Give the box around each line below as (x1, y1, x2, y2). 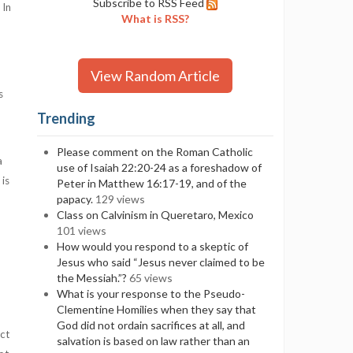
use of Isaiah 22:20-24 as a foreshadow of (57, 161, 262, 174)
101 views (57, 224, 107, 237)
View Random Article (91, 67, 221, 84)
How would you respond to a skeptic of (57, 240, 249, 253)
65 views (129, 271, 173, 284)
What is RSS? (121, 12, 190, 25)
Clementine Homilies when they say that (57, 303, 257, 316)
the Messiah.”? (57, 271, 128, 284)
